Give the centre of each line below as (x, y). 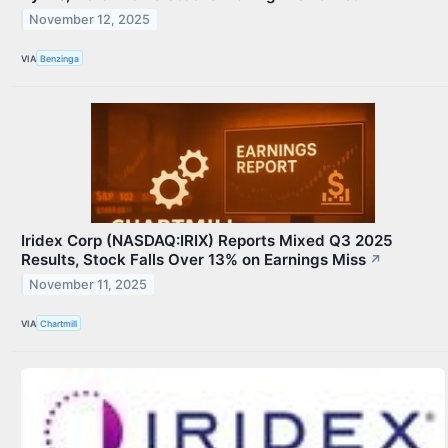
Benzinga (60, 58)
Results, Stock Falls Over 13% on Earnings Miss (193, 260)
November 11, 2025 (88, 285)
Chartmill (59, 323)
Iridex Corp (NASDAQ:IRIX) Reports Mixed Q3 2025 (207, 241)
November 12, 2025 (90, 19)
